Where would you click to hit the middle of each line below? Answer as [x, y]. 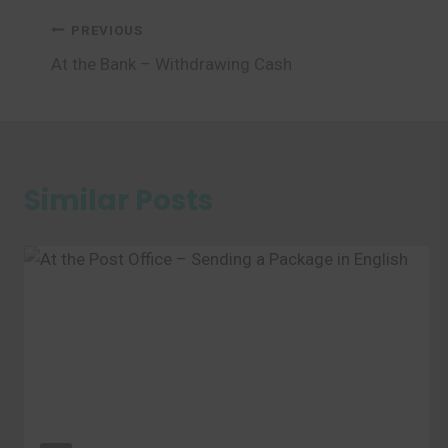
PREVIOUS [107, 29]
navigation [131, 77]
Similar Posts [118, 200]
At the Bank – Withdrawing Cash [171, 64]
